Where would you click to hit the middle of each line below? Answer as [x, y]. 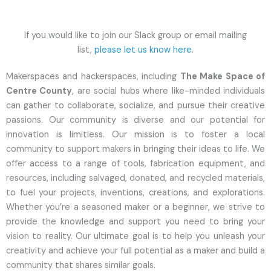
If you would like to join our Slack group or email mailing [135, 35]
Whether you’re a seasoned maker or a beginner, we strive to [135, 207]
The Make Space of [223, 77]
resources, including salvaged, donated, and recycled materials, [135, 178]
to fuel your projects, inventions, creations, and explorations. [135, 193]
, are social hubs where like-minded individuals [169, 91]
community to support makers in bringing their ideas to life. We [135, 149]
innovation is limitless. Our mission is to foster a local [135, 135]
